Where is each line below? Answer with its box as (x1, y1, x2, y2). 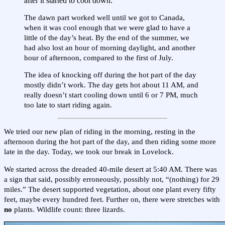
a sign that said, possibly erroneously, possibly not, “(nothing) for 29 (4, 175, 219, 183)
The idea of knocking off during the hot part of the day (24, 71, 196, 79)
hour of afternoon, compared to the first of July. (24, 53, 173, 62)
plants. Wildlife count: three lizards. (12, 205, 125, 213)
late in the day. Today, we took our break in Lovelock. (4, 147, 174, 156)
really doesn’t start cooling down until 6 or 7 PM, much (24, 91, 198, 99)
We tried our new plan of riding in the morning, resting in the (4, 127, 195, 136)
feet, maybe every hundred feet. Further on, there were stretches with (4, 195, 220, 203)
